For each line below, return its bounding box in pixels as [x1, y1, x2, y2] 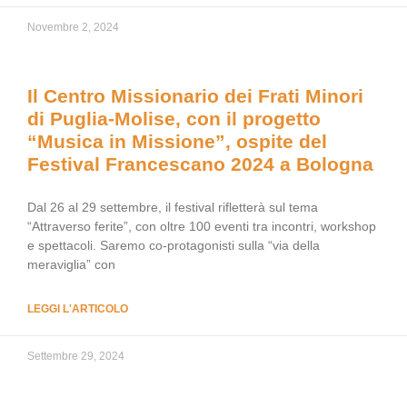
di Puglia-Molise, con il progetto [27, 108, 321, 129]
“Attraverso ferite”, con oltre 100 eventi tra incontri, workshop [27, 219, 376, 233]
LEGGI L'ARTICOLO [27, 303, 128, 315]
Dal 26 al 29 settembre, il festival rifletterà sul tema [27, 200, 318, 214]
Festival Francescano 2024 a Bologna [27, 154, 373, 174]
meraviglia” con [27, 257, 115, 272]
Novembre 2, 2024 [27, 21, 119, 34]
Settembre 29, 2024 [27, 350, 124, 362]
